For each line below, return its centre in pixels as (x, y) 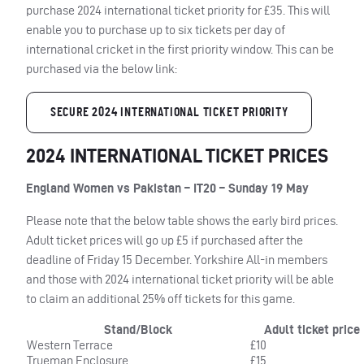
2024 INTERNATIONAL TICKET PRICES (177, 156)
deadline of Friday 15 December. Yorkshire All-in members (177, 260)
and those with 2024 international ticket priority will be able (180, 279)
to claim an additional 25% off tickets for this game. (160, 299)
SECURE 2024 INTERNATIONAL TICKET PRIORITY (169, 113)
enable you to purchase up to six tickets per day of (156, 29)
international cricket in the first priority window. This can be (180, 49)
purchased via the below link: (102, 68)
